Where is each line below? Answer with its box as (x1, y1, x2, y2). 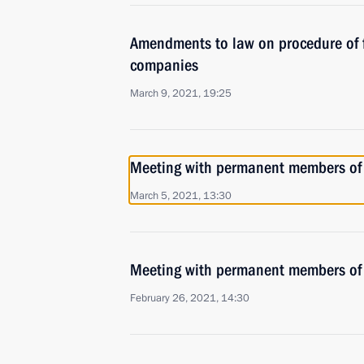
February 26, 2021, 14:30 (130, 291, 249, 305)
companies (130, 55, 198, 75)
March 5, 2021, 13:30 (130, 188, 232, 203)
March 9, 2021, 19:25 (130, 86, 232, 101)
